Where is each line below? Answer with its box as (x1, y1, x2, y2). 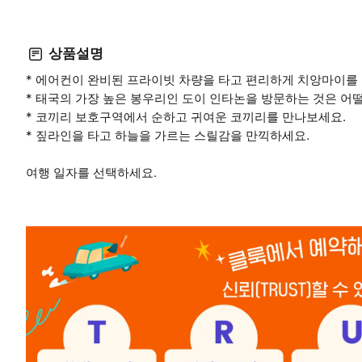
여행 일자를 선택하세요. (26, 164, 157, 180)
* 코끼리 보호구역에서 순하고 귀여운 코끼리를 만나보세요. (26, 108, 346, 124)
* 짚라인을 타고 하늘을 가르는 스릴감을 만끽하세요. (26, 127, 309, 143)
